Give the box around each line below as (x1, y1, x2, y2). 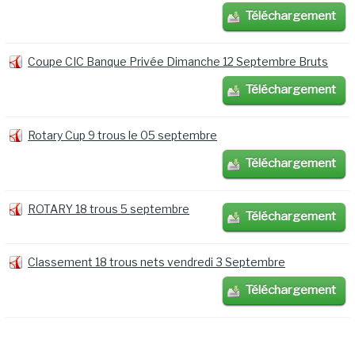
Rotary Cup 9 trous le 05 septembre (28, 128, 218, 143)
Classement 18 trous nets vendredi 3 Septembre (28, 255, 286, 269)
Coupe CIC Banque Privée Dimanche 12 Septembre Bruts (28, 55, 329, 69)
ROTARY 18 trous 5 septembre (28, 202, 190, 216)
